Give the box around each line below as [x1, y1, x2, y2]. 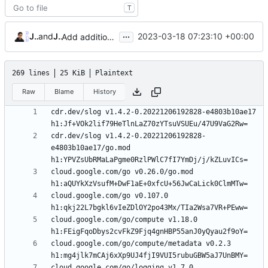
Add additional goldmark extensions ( [107, 31, 114, 42]
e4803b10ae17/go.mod [51, 144, 130, 153]
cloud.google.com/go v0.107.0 [51, 191, 168, 200]
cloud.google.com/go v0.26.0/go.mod [51, 167, 193, 176]
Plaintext [95, 68, 133, 77]
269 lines [12, 68, 50, 77]
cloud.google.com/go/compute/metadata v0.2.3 [51, 239, 231, 248]
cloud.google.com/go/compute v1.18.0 [51, 215, 197, 224]
